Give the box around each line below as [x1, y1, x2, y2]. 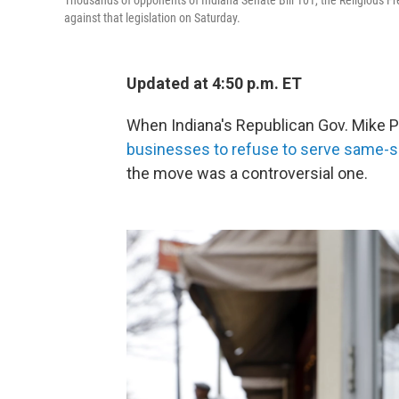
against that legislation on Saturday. [64, 11, 240, 26]
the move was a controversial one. [126, 164, 368, 183]
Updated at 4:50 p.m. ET [126, 74, 302, 94]
